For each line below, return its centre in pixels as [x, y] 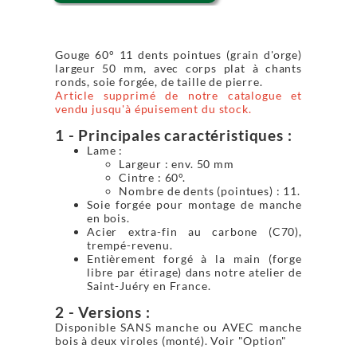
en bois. [108, 218]
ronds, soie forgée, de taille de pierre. [159, 82]
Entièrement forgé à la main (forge [194, 259]
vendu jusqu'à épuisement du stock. [153, 109]
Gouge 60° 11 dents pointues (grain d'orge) [178, 55]
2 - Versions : [103, 312]
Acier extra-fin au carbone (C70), [194, 231]
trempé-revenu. [130, 245]
